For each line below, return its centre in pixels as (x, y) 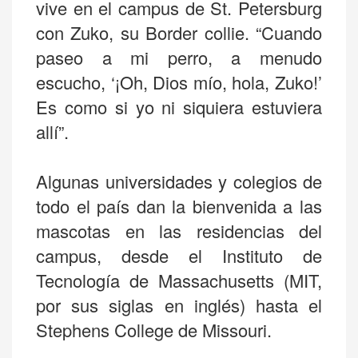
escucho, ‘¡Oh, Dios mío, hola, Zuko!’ (179, 82)
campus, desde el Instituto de (179, 255)
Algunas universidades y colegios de (179, 181)
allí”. (52, 131)
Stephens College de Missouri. (154, 329)
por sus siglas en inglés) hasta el (179, 304)
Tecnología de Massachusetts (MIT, (179, 280)
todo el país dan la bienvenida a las (179, 205)
